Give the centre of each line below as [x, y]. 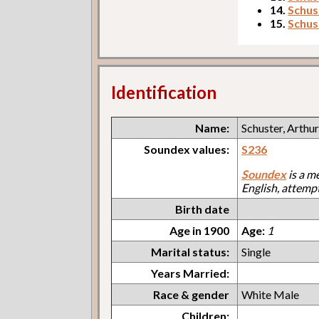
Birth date [203, 209]
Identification [164, 92]
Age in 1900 [200, 230]
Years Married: [190, 273]
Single [256, 251]
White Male [271, 294]
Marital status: [190, 251]
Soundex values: [187, 149]
